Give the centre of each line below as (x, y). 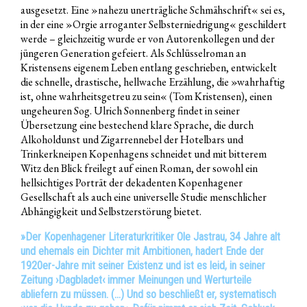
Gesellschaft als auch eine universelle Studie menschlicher (144, 197)
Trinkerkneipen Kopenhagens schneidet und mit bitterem (144, 154)
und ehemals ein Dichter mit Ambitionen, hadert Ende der (142, 251)
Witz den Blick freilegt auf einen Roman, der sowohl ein (139, 169)
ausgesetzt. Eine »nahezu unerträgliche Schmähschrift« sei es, (153, 10)
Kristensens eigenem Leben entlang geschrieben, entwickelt (149, 68)
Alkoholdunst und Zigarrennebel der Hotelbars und (132, 140)
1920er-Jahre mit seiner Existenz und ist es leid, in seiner (143, 266)
